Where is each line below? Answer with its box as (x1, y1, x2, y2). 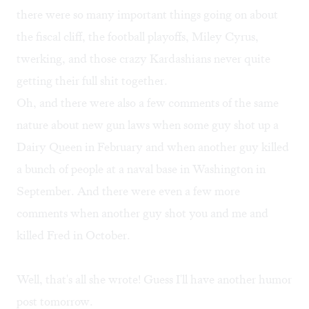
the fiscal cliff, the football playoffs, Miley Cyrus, (17, 29, 259, 45)
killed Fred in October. (17, 228, 130, 243)
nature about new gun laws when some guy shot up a (17, 117, 279, 133)
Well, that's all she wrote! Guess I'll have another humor (17, 272, 292, 288)
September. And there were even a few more (17, 183, 240, 199)
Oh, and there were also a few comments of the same (17, 95, 279, 111)
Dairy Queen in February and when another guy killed (17, 139, 289, 155)
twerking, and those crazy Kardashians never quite (17, 51, 270, 67)
